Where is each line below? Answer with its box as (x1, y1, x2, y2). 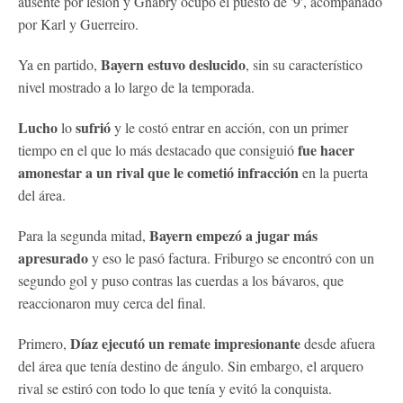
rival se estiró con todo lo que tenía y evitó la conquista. (18, 378, 332, 398)
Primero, (18, 333, 70, 353)
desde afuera (300, 333, 375, 353)
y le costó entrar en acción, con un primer (111, 117, 348, 137)
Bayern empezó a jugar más (146, 224, 318, 246)
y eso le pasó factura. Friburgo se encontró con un (88, 247, 374, 267)
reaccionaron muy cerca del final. (18, 292, 206, 312)
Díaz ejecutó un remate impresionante (70, 332, 300, 354)
